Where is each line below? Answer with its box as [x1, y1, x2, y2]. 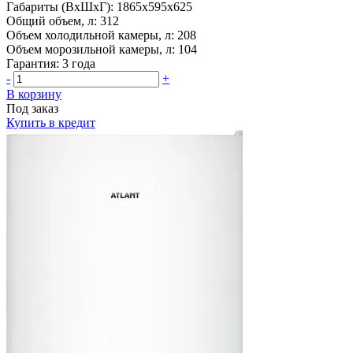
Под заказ [6, 101, 58, 115]
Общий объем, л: [6, 13, 97, 28]
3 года [62, 56, 95, 70]
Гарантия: [6, 56, 59, 70]
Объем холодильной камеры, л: [6, 28, 174, 42]
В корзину [6, 87, 61, 101]
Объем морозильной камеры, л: [6, 42, 175, 56]
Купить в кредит [6, 115, 95, 129]
